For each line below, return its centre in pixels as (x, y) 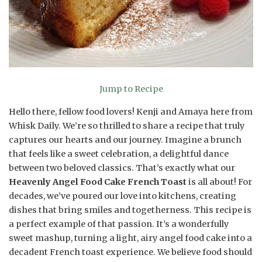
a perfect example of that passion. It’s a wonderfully (119, 224)
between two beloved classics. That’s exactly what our (122, 168)
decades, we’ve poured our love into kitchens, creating (123, 196)
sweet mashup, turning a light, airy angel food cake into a (130, 238)
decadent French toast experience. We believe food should (130, 252)
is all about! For (219, 182)
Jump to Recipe (131, 89)
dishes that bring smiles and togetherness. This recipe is (130, 210)
